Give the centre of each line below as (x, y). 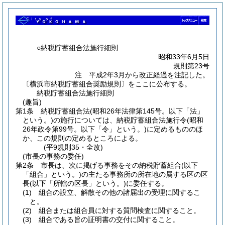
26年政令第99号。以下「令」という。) (85, 129)
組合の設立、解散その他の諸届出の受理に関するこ (120, 192)
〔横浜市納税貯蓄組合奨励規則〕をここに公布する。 (107, 84)
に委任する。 (147, 183)
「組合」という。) (52, 174)
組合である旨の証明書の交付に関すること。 (109, 219)
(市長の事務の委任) (53, 156)
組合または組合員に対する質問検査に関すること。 (120, 210)
